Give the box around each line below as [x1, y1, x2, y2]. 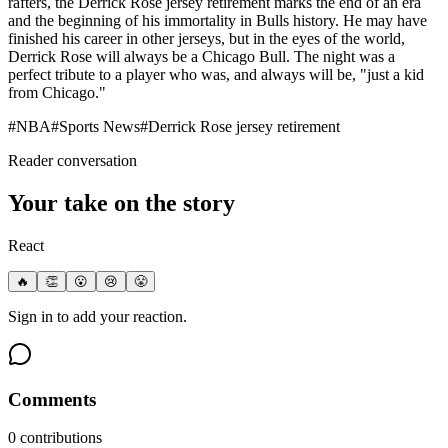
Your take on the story [8, 190, 235, 217]
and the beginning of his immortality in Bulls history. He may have [8, 12, 427, 30]
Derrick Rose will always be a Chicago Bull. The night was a [8, 48, 395, 66]
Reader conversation [8, 152, 137, 170]
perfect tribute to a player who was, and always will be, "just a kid [8, 66, 424, 84]
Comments [8, 388, 96, 410]
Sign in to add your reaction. [8, 307, 187, 325]
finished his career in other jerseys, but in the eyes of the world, [8, 30, 405, 48]
